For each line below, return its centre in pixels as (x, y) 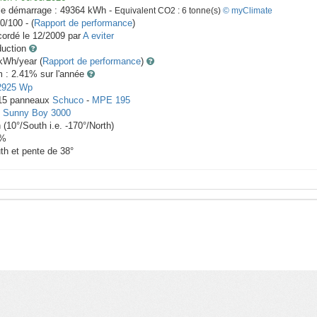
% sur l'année (58, 74)
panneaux (30, 100)
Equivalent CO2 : (148, 11)
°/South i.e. (41, 126)
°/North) (98, 126)
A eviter (98, 36)
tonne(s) (205, 11)
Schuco (68, 100)
